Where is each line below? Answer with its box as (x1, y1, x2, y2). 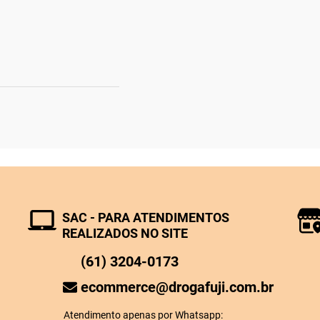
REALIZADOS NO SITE (61, 225, 188, 241)
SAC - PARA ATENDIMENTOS (61, 209, 229, 225)
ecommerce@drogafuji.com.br (81, 278, 274, 296)
